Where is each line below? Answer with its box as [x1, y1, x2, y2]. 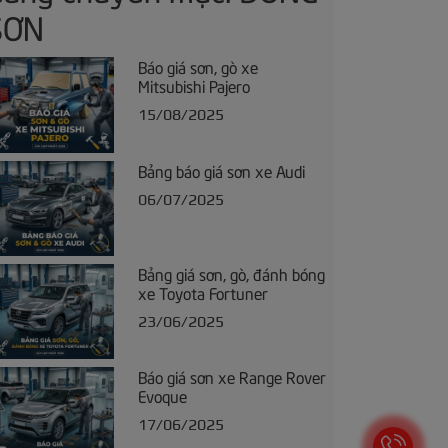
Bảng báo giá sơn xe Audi [137, 158, 305, 181]
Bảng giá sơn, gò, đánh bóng [137, 262, 325, 285]
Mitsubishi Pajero [137, 74, 250, 97]
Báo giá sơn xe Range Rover [137, 365, 326, 388]
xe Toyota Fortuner [137, 281, 268, 304]
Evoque [137, 384, 187, 407]
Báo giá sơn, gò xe [137, 55, 258, 78]
